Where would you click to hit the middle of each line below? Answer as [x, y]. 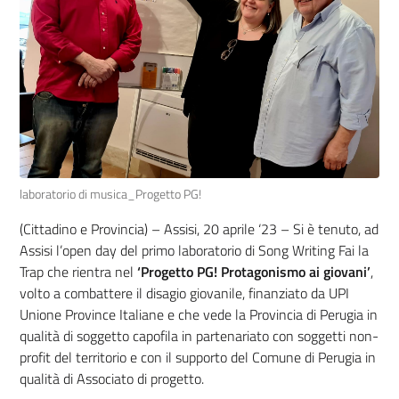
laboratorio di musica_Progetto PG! [110, 194]
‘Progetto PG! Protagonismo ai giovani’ [254, 271]
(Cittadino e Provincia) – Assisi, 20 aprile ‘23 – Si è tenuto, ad [199, 228]
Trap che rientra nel [78, 271]
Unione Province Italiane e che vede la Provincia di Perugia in [199, 314]
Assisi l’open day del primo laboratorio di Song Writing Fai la [194, 250]
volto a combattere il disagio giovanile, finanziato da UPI [184, 293]
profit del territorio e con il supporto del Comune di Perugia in [198, 357]
